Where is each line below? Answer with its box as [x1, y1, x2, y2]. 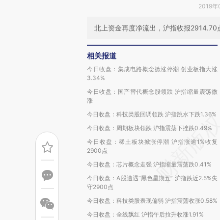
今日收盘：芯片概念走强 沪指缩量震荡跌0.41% [87, 161, 212, 168]
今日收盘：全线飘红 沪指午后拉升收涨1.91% [87, 211, 204, 218]
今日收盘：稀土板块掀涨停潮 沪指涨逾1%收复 [87, 138, 218, 145]
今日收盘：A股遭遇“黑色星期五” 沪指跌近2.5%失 [87, 174, 218, 182]
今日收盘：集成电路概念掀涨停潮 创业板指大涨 [87, 65, 218, 73]
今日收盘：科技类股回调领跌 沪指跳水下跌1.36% [87, 110, 217, 118]
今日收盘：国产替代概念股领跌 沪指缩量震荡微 [87, 88, 218, 95]
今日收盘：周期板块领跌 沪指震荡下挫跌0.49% [87, 124, 212, 132]
